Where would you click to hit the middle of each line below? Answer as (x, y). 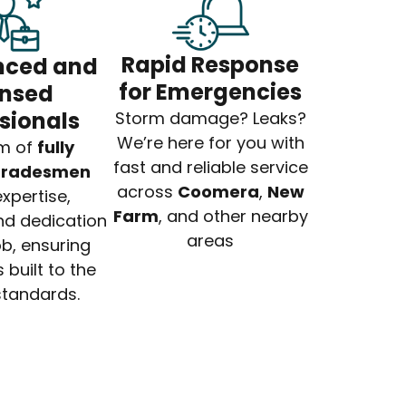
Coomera (218, 192)
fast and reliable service (210, 168)
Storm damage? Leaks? (210, 119)
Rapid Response (210, 65)
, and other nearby (233, 217)
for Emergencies (210, 92)
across (147, 192)
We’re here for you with (210, 143)
